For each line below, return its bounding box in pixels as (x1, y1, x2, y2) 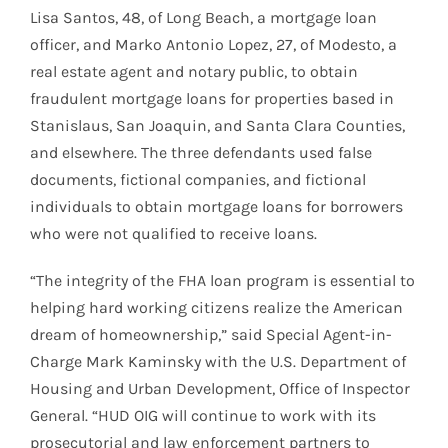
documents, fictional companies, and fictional (30, 169, 366, 189)
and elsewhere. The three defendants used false (30, 142, 372, 162)
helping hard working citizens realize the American (30, 297, 403, 317)
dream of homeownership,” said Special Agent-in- (30, 324, 392, 344)
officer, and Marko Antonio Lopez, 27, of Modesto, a (30, 34, 397, 54)
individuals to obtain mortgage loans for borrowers (30, 196, 403, 216)
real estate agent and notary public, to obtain (30, 61, 358, 81)
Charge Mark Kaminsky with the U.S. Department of (30, 351, 406, 371)
